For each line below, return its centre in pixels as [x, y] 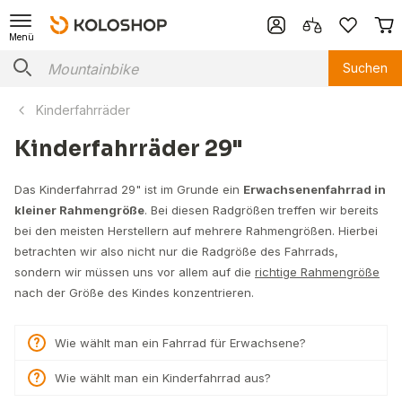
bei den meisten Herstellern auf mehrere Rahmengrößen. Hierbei [196, 231]
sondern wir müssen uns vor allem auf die [135, 272]
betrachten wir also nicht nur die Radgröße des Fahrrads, [176, 251]
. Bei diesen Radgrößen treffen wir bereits [262, 210]
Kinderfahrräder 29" [128, 149]
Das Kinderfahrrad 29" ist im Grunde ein [129, 189]
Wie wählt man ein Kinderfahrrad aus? [163, 378]
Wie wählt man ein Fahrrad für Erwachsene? [180, 343]
